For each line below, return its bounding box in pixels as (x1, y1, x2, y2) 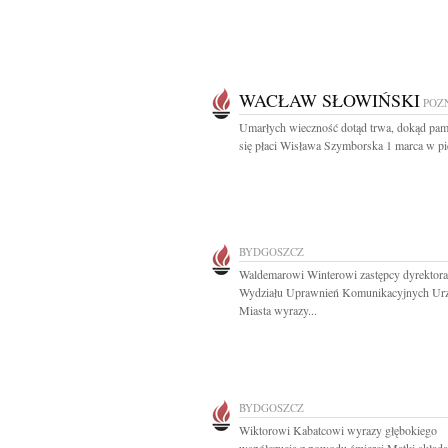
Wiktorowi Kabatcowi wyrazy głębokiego (239, 422, 437, 438)
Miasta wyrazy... (239, 302, 317, 318)
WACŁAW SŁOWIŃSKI (239, 88, 420, 112)
